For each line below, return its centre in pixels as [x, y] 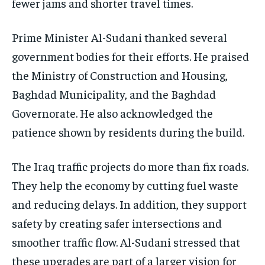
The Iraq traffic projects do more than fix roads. [130, 166]
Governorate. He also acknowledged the [112, 112]
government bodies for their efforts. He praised [130, 56]
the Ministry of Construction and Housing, [120, 75]
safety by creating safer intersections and [117, 222]
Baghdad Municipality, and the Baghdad [114, 93]
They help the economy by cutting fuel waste [125, 185]
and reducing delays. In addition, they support [129, 203]
